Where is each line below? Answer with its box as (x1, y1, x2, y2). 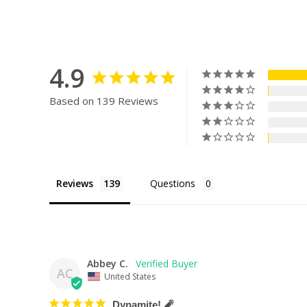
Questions (150, 177, 195, 190)
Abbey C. (87, 257, 128, 270)
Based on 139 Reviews (49, 94, 158, 108)
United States (104, 271, 156, 282)
